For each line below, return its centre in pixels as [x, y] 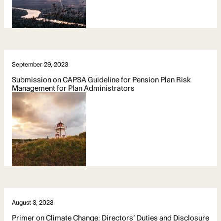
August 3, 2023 [33, 202]
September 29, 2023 [40, 64]
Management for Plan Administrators [73, 88]
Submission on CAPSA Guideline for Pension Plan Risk [101, 79]
